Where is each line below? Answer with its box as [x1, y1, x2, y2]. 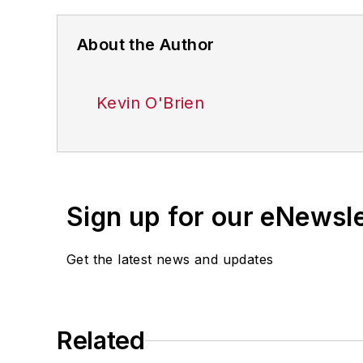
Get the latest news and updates [66, 251, 274, 267]
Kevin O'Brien [96, 93, 205, 113]
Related [57, 326, 145, 355]
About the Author [77, 35, 215, 54]
